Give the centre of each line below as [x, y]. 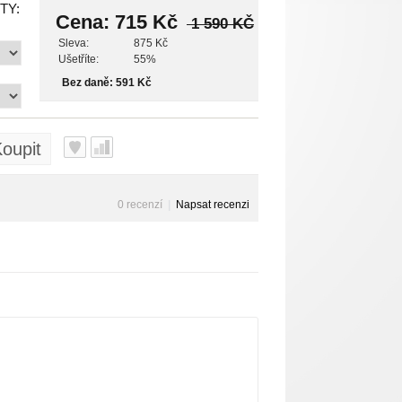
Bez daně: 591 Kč [107, 83]
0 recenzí [140, 205]
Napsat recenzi [213, 205]
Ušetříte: [79, 59]
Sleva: [74, 43]
